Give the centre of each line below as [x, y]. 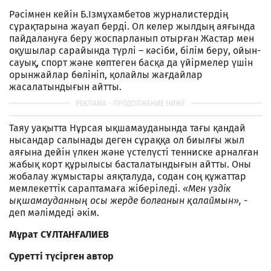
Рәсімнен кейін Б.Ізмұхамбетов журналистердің [119, 14]
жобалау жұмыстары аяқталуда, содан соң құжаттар [128, 176]
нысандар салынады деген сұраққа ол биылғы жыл [127, 140]
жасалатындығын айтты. [65, 87]
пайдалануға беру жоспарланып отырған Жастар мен [132, 38]
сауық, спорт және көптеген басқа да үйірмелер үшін [131, 62]
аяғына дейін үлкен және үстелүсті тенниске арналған [134, 152]
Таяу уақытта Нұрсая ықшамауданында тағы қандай [127, 128]
